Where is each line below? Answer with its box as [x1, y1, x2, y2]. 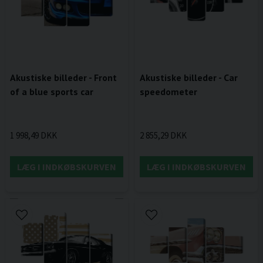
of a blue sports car [10, 85, 93, 97]
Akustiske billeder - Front [10, 71, 117, 83]
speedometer [140, 85, 197, 97]
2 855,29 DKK [140, 130, 187, 141]
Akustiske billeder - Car [140, 71, 238, 83]
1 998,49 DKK [10, 130, 57, 141]
